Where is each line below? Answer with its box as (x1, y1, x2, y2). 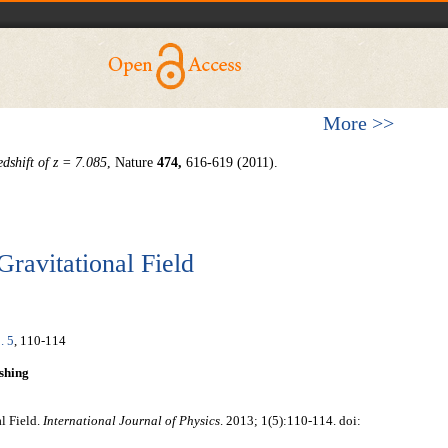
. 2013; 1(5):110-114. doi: (220, 413, 361, 429)
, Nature (107, 155, 157, 170)
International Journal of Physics (43, 413, 220, 429)
